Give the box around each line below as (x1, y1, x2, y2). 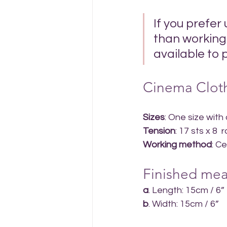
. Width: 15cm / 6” (148, 199, 219, 209)
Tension (143, 126, 175, 136)
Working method (143, 140, 212, 149)
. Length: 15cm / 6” (148, 185, 224, 195)
